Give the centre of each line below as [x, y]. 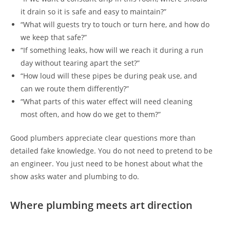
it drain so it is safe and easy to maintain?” [93, 12]
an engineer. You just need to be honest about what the [107, 164]
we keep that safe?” [54, 37]
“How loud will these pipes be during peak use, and [109, 76]
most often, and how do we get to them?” [91, 114]
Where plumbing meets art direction [101, 205]
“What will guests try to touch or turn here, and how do [115, 25]
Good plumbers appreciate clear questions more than [103, 138]
